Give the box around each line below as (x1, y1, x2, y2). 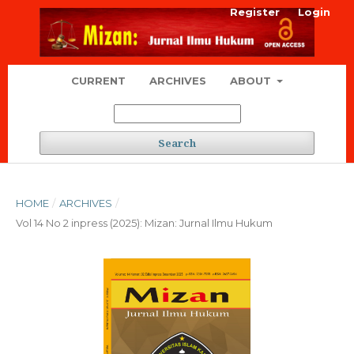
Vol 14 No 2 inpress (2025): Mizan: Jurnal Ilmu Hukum (16, 216, 273, 229)
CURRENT (70, 73, 126, 87)
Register (230, 6, 280, 18)
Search (158, 135, 196, 150)
